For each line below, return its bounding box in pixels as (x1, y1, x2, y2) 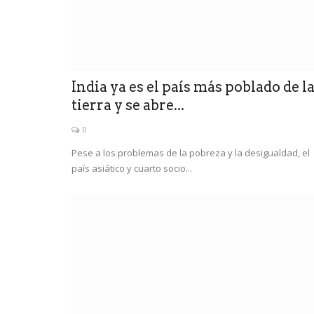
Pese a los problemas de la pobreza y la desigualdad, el (71, 146, 310, 159)
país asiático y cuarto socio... (71, 161, 192, 175)
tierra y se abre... (71, 96, 184, 114)
